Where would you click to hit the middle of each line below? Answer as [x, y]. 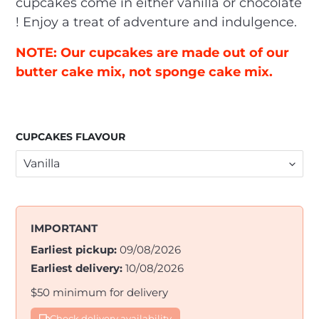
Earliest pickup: [74, 249]
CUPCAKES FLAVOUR [70, 136]
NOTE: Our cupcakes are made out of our [152, 52]
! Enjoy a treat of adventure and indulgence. [156, 22]
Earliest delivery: [77, 268]
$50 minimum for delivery [99, 292]
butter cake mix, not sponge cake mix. [144, 72]
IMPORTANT [64, 228]
